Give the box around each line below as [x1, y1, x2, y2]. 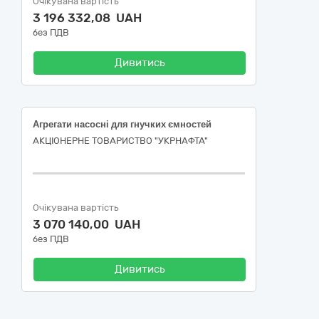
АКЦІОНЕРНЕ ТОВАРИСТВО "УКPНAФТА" [33, 135, 208, 146]
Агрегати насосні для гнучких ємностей [33, 119, 211, 130]
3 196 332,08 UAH [33, 11, 142, 25]
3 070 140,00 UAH [33, 217, 140, 231]
